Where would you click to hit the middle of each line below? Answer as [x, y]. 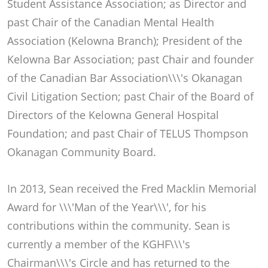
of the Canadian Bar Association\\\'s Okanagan [125, 78]
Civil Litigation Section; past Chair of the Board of [130, 96]
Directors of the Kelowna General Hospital [113, 115]
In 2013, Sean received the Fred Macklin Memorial [132, 188]
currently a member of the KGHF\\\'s [99, 244]
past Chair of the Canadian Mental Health [111, 22]
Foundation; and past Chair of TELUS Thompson [128, 133]
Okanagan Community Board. [82, 152]
